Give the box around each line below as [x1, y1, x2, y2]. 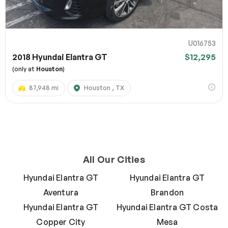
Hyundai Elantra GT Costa [116, 202, 218, 213]
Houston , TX [84, 84, 124, 92]
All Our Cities [82, 154, 146, 165]
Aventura [43, 187, 79, 198]
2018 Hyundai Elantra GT [12, 52, 107, 63]
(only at [12, 65, 36, 73]
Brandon [150, 187, 184, 198]
